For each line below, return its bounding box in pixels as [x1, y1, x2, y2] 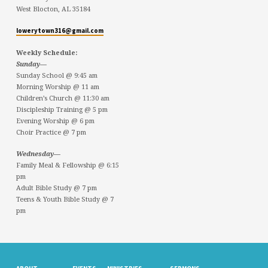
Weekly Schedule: [16, 47, 77, 57]
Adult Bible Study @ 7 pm [16, 182, 97, 192]
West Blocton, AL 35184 [16, 4, 90, 13]
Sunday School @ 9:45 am [16, 70, 98, 80]
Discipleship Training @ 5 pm [16, 104, 108, 114]
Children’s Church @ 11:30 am [16, 93, 109, 102]
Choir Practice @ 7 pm [16, 127, 86, 136]
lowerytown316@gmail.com [16, 26, 103, 35]
